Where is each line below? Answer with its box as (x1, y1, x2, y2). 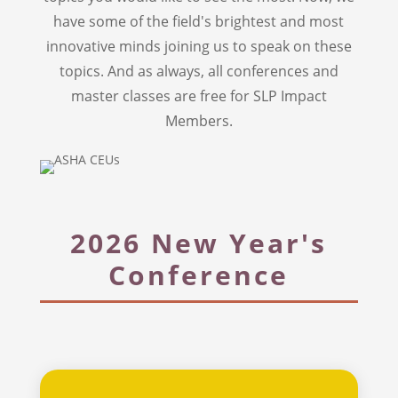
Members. (164, 110, 233, 131)
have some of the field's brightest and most (53, 11, 345, 31)
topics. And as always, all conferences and (59, 60, 338, 81)
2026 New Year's (70, 224, 328, 261)
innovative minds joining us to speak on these (45, 36, 352, 56)
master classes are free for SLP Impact (70, 85, 327, 106)
